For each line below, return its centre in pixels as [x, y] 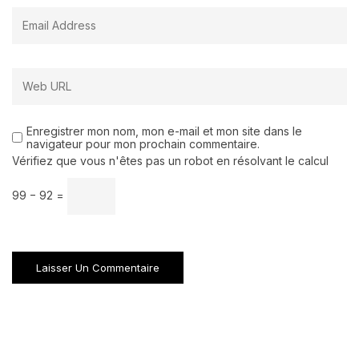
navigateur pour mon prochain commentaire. [143, 144]
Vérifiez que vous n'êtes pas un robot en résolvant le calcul [170, 161]
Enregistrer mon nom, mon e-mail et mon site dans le [164, 131]
